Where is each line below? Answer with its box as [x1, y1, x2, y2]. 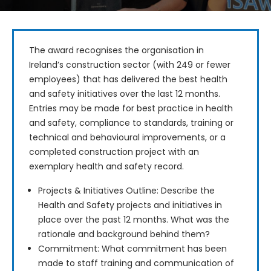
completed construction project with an [29, 146, 201, 158]
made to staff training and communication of [38, 257, 234, 270]
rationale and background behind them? [38, 228, 210, 241]
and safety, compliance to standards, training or [29, 117, 236, 129]
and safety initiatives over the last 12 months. [29, 88, 223, 100]
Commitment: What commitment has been [38, 243, 227, 255]
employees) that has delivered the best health [29, 73, 230, 86]
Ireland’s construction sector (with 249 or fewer [29, 59, 233, 71]
